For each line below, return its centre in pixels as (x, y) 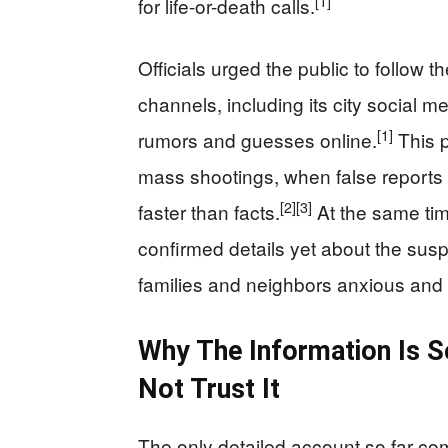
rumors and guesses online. (257, 140)
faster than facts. (209, 212)
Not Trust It (209, 389)
